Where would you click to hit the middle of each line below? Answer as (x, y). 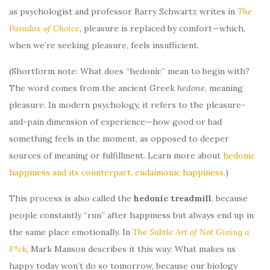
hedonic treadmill (173, 198)
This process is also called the (71, 198)
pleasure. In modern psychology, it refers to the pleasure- (127, 105)
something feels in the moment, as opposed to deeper (119, 138)
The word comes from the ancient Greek (93, 88)
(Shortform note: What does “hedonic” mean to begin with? (129, 71)
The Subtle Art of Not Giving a (191, 232)
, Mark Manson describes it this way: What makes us (131, 249)
